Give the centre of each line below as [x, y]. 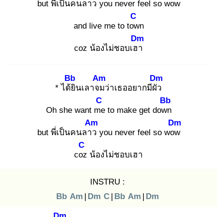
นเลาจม [90, 88]
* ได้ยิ [65, 88]
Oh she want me [75, 110]
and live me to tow [106, 26]
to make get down [138, 110]
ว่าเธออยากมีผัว [133, 88]
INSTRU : [107, 182]
